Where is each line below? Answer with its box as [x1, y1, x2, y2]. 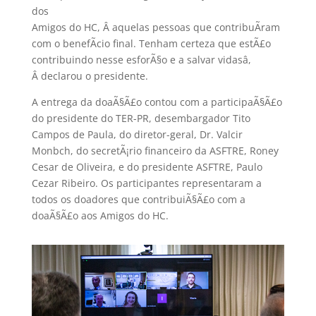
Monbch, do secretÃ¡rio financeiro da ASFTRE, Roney [31, 143, 279, 157]
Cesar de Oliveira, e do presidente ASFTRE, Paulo [31, 159, 262, 174]
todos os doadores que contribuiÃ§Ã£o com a [31, 192, 245, 206]
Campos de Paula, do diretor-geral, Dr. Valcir [31, 127, 243, 141]
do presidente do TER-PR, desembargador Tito [31, 111, 250, 125]
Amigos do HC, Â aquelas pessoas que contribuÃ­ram [31, 20, 280, 34]
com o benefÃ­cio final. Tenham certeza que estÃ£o [31, 36, 271, 50]
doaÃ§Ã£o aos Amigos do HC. [31, 208, 169, 222]
